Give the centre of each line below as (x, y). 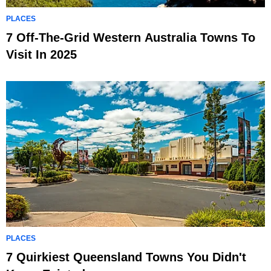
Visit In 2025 (41, 55)
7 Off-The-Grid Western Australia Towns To (131, 38)
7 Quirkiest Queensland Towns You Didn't (126, 257)
